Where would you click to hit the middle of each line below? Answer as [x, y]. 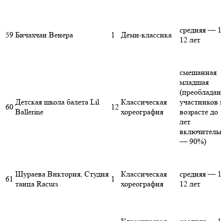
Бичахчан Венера [44, 35]
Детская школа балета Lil [57, 102]
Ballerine [29, 112]
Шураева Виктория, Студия [62, 174]
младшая [194, 82]
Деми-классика [146, 35]
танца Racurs [37, 184]
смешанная [198, 73]
